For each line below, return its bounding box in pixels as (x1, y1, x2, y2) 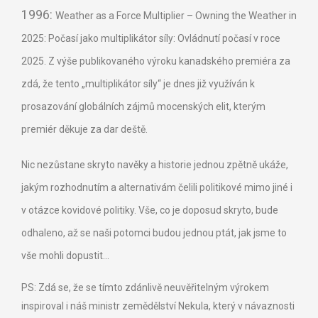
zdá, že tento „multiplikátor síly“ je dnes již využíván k (21, 78, 255, 90)
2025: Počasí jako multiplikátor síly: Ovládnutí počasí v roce (21, 33, 280, 45)
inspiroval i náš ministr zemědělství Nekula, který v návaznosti (21, 300, 295, 312)
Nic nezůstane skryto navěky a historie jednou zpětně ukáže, (21, 158, 288, 170)
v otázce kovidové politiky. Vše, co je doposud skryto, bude (21, 204, 278, 216)
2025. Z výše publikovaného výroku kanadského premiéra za (21, 55, 290, 67)
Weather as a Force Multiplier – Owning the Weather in (55, 10, 297, 22)
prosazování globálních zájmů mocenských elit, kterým (21, 101, 265, 113)
